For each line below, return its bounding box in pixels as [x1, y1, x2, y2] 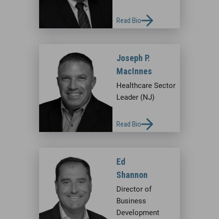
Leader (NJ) [116, 92, 154, 102]
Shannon [116, 169, 148, 180]
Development [116, 208, 159, 217]
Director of [116, 184, 152, 194]
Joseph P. [116, 52, 150, 63]
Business [116, 196, 146, 205]
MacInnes [116, 66, 152, 76]
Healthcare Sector [116, 81, 175, 90]
